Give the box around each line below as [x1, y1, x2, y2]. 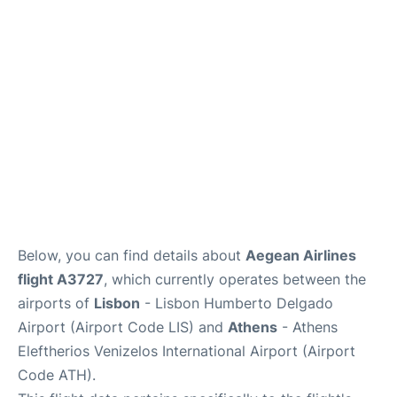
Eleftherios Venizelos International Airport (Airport [18, 341, 355, 360]
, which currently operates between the [104, 269, 366, 288]
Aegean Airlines [245, 245, 356, 264]
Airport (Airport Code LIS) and [18, 317, 228, 336]
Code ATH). [18, 365, 96, 384]
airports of [18, 293, 94, 312]
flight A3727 [18, 269, 104, 288]
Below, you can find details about [18, 245, 245, 264]
